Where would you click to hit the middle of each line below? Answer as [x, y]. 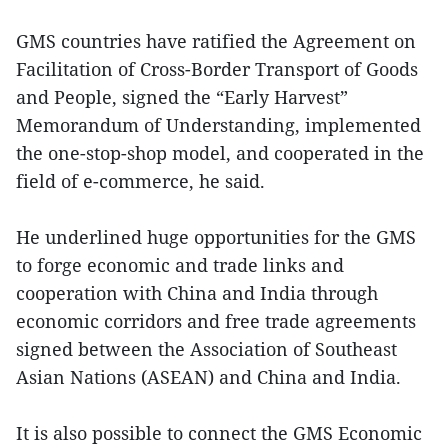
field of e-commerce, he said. [143, 181]
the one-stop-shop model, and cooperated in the [220, 153]
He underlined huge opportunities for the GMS [216, 237]
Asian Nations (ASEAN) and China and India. [211, 377]
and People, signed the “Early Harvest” [182, 97]
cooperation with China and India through [197, 293]
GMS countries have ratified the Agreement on [216, 41]
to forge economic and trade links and [180, 265]
